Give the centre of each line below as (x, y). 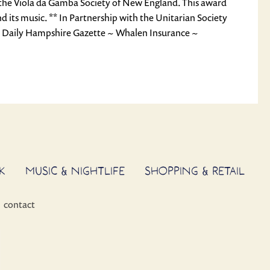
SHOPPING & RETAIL (195, 171)
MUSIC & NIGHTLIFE (75, 171)
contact (19, 205)
